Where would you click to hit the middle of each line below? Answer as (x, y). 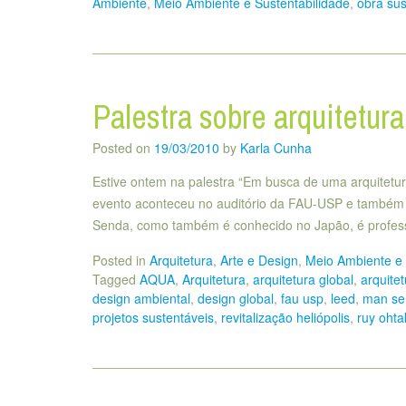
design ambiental (141, 298)
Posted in (121, 260)
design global (236, 298)
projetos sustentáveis (153, 317)
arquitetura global (303, 279)
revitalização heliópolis (285, 317)
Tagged (116, 279)
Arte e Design (259, 260)
